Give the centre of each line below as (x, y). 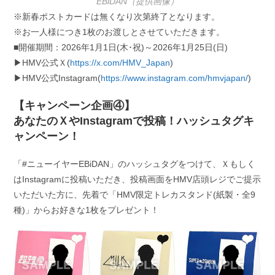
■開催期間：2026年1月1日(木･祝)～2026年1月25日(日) (121, 47)
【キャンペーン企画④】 (75, 105)
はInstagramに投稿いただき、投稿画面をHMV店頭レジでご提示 (137, 179)
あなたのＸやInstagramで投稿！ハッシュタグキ (134, 121)
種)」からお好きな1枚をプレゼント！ (87, 210)
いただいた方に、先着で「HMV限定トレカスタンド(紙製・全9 (135, 194)
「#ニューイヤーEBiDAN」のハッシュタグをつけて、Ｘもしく (135, 164)
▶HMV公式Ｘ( (42, 62)
